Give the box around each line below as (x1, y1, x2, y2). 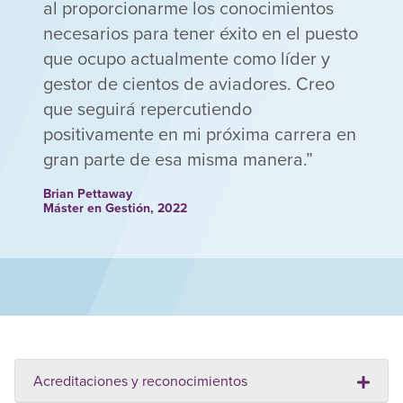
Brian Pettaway (43, 184, 132, 203)
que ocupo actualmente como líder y (43, 45, 330, 72)
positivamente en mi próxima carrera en (43, 121, 356, 148)
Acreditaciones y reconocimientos (33, 371, 247, 391)
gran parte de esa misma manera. (43, 146, 306, 173)
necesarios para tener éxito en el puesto (43, 20, 358, 47)
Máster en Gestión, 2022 (43, 199, 187, 218)
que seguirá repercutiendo (43, 95, 252, 122)
